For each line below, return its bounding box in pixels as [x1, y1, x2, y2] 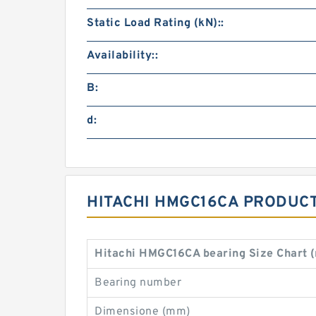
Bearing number [95, 276, 181, 290]
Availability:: [87, 49, 158, 63]
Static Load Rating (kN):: [87, 16, 224, 30]
